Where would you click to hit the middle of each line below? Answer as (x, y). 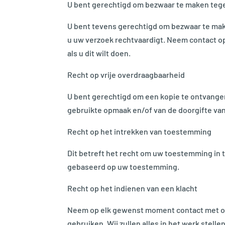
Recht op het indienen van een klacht (133, 188)
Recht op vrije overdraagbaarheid (126, 74)
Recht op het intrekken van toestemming (140, 131)
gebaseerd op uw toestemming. (124, 166)
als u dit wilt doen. (99, 53)
